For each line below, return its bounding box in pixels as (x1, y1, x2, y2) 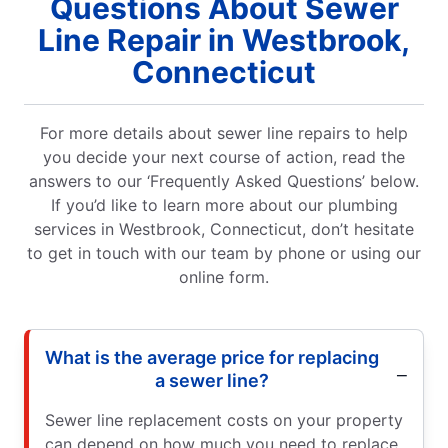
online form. (179, 267, 269, 288)
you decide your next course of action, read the (43, 147, 405, 168)
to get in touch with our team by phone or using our (27, 243, 421, 264)
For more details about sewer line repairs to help (40, 123, 408, 144)
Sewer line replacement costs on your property (45, 410, 403, 431)
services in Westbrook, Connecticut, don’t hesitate (34, 219, 414, 240)
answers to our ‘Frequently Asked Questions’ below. (29, 171, 419, 192)
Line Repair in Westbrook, (38, 22, 410, 59)
